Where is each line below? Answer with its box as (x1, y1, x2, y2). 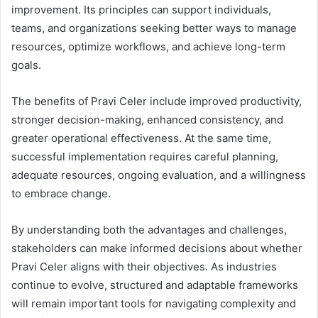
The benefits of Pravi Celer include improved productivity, (11, 94, 302, 108)
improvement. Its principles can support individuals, (11, 2, 271, 16)
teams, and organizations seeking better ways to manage (11, 21, 297, 35)
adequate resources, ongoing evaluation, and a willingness (11, 168, 306, 182)
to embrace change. (11, 186, 111, 200)
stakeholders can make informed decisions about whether (11, 241, 302, 255)
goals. (11, 57, 41, 72)
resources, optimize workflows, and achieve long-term (11, 39, 285, 53)
